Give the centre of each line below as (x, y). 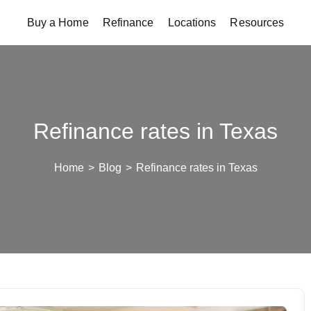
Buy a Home (58, 23)
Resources (257, 23)
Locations (192, 23)
